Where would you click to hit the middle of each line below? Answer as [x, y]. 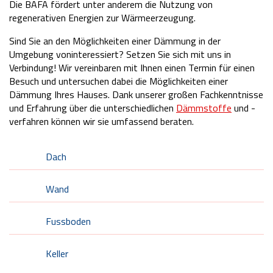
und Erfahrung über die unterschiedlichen [93, 108]
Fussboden [68, 221]
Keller [57, 253]
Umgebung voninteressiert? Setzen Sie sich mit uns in [120, 54]
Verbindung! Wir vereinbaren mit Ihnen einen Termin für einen [132, 68]
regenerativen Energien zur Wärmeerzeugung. [102, 18]
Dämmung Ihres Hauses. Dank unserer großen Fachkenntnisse [136, 94]
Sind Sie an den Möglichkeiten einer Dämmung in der [115, 41]
